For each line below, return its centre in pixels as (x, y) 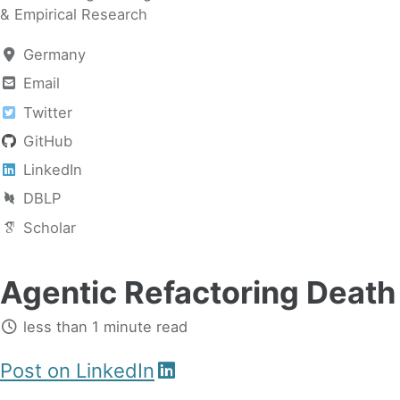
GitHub (47, 141)
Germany (54, 55)
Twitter (47, 112)
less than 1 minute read (103, 326)
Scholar (49, 227)
